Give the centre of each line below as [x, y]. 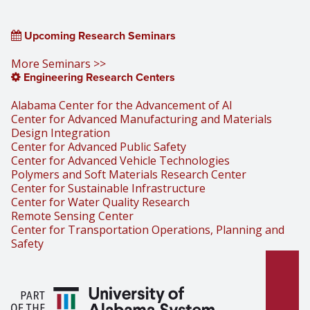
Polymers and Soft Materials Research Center [129, 174]
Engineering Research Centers [98, 77]
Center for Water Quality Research [100, 202]
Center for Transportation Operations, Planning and [148, 230]
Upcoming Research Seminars [99, 36]
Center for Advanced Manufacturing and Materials [142, 119]
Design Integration [61, 133]
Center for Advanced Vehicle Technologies [120, 161]
